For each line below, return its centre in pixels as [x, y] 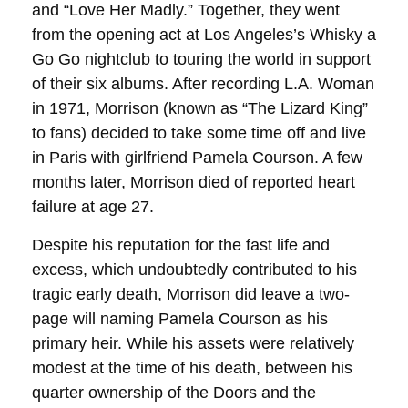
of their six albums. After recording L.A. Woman [203, 84]
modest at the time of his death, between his [192, 368]
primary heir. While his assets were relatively [193, 343]
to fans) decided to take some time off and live [199, 133]
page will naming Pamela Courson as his [180, 319]
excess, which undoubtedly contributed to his [194, 270]
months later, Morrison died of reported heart [194, 182]
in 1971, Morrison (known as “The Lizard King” [200, 108]
